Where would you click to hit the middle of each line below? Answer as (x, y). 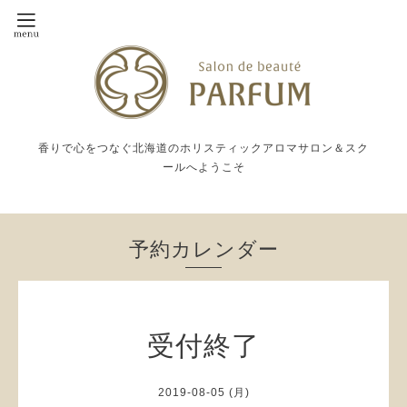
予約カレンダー (203, 249)
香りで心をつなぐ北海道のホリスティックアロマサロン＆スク (203, 148)
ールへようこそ (203, 167)
